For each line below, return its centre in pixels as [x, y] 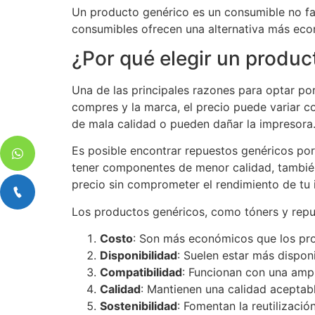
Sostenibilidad [139, 306]
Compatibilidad [141, 272]
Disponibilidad [139, 256]
